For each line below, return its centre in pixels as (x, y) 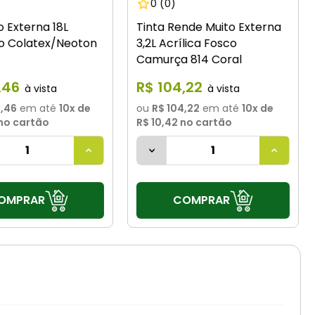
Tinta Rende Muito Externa (209, 27)
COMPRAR (201, 200)
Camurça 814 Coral (189, 60)
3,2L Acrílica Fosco (187, 44)
